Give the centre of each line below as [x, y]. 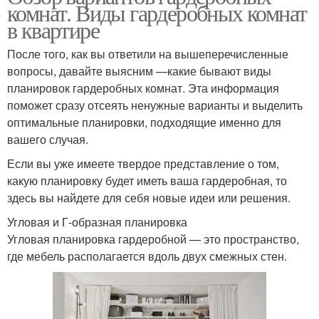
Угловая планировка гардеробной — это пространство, [153, 239]
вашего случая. [48, 140]
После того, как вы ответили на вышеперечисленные [148, 54]
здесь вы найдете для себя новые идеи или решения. [149, 198]
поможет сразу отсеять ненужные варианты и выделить [155, 105]
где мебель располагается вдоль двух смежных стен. [147, 256]
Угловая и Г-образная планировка [97, 222]
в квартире [53, 30]
